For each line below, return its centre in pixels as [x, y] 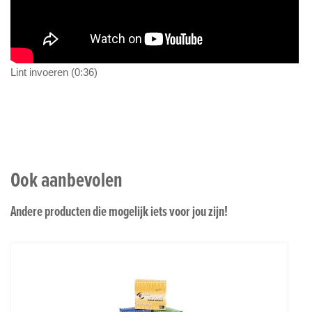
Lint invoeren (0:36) [54, 72]
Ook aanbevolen [67, 179]
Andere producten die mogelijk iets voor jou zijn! [119, 211]
